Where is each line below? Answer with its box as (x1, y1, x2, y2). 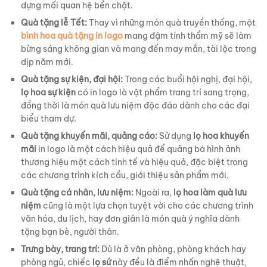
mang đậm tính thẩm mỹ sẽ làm (123, 30, 252, 41)
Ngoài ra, (133, 187, 173, 198)
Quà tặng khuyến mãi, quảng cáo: (21, 130, 157, 141)
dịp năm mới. (21, 56, 73, 67)
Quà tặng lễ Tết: (21, 17, 87, 28)
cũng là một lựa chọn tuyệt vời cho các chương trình (41, 200, 253, 211)
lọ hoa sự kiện (21, 86, 76, 98)
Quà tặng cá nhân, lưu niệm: (21, 187, 133, 198)
